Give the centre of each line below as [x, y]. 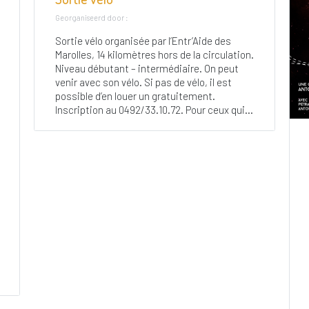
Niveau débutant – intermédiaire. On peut [147, 68]
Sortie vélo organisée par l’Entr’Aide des [143, 40]
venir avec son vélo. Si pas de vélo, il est [143, 82]
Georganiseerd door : [91, 17]
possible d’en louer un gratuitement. [135, 96]
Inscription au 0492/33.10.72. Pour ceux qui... [154, 109]
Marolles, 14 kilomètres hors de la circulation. [154, 54]
